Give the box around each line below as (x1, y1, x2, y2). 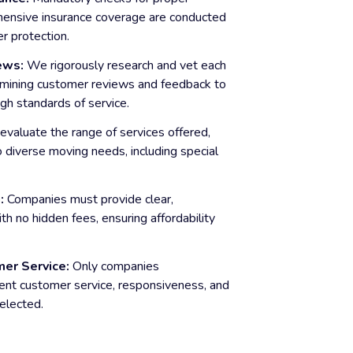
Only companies (72, 258, 159, 275)
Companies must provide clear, (7, 191, 173, 208)
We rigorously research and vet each (27, 57, 226, 74)
